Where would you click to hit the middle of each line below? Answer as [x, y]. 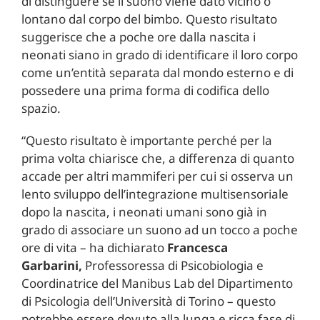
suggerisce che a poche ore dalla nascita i [138, 36]
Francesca [197, 247]
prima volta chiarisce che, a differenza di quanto [157, 158]
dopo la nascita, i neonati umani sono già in [144, 211]
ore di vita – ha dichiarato [94, 247]
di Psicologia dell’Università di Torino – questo [148, 301]
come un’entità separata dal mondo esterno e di [157, 72]
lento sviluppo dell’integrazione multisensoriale [155, 194]
